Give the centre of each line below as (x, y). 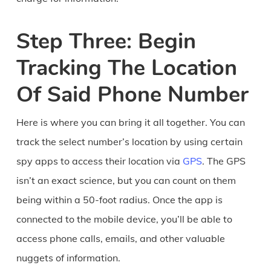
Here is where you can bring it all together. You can (130, 122)
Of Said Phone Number (132, 95)
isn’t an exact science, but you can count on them (126, 181)
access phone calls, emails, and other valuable (120, 239)
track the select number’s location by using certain (129, 142)
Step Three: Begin (106, 42)
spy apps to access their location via (99, 161)
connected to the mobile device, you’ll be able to (124, 219)
